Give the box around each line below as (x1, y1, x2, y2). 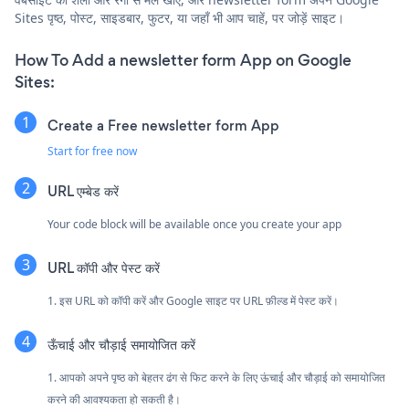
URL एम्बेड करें (47, 181, 119, 201)
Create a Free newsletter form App (47, 115, 279, 135)
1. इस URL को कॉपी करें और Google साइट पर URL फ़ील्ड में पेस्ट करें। (47, 292, 339, 309)
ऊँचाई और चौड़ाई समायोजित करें (47, 334, 195, 354)
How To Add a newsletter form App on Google (15, 48, 351, 71)
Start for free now (47, 142, 137, 159)
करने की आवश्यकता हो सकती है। (47, 391, 181, 407)
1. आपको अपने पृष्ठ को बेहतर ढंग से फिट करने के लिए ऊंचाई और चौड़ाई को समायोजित (47, 369, 385, 385)
